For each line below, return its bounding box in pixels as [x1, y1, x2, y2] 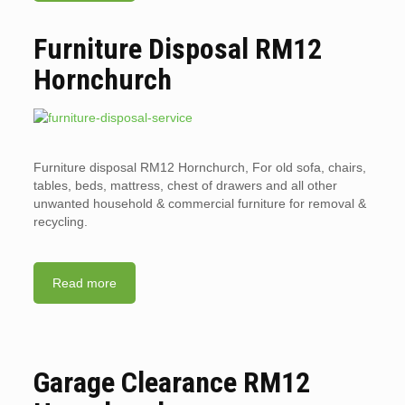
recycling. [33, 214, 88, 229]
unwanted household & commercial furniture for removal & [33, 196, 366, 211]
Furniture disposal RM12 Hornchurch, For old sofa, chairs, [33, 160, 366, 174]
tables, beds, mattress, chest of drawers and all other [33, 178, 337, 193]
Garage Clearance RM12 [33, 365, 310, 400]
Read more [52, 276, 117, 290]
